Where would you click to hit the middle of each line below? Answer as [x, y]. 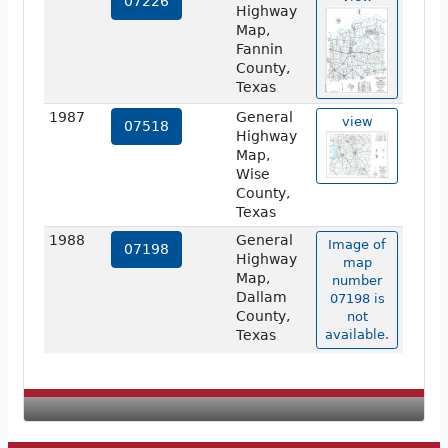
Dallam [261, 297]
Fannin [259, 49]
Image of [357, 245]
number [357, 281]
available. [357, 335]
